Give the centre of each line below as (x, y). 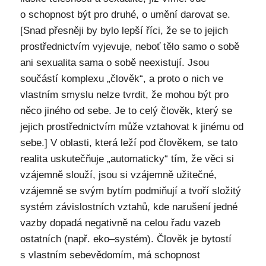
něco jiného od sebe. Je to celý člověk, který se (126, 110)
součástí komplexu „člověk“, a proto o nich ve (121, 78)
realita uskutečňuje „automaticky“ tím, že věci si (127, 159)
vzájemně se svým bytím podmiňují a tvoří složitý (130, 191)
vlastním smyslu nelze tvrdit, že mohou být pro (124, 94)
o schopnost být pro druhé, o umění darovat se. (125, 14)
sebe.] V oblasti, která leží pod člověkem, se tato (129, 142)
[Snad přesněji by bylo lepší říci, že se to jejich (124, 30)
